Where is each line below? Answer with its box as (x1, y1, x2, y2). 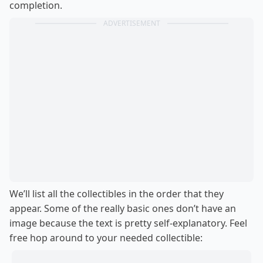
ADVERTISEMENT (103, 18, 160, 28)
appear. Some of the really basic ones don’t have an (9, 202, 236, 215)
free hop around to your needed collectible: (9, 231, 203, 244)
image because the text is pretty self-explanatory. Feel (9, 217, 247, 230)
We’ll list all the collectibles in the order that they (9, 187, 224, 200)
